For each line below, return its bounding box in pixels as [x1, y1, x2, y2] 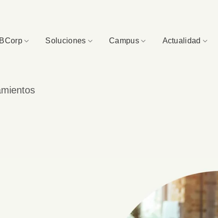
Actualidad [162, 36, 201, 45]
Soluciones [45, 36, 86, 45]
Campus [109, 36, 140, 45]
